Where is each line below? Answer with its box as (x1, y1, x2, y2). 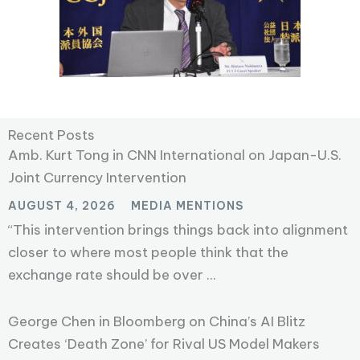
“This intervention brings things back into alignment (8, 221, 348, 239)
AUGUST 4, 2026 (8, 198, 119, 214)
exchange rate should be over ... (8, 266, 216, 284)
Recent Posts (8, 126, 95, 145)
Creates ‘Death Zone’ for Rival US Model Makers (8, 335, 320, 354)
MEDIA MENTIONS (131, 198, 243, 214)
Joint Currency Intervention (8, 169, 186, 187)
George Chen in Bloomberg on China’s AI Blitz (8, 313, 305, 331)
